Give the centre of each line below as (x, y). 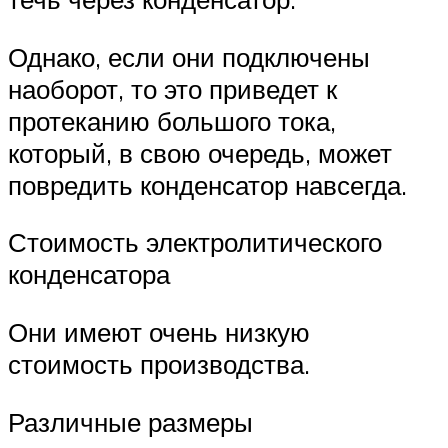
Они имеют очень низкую (159, 331)
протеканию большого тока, (172, 120)
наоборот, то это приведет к (172, 88)
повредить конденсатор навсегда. (207, 184)
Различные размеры (130, 421)
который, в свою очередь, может (200, 152)
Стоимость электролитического (195, 242)
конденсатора (89, 274)
